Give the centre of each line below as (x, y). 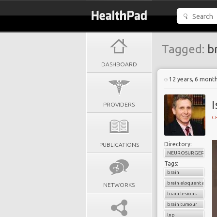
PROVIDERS (119, 104)
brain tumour (182, 204)
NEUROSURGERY (187, 153)
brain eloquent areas (190, 183)
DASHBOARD (119, 64)
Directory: (178, 144)
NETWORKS (119, 185)
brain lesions (182, 194)
